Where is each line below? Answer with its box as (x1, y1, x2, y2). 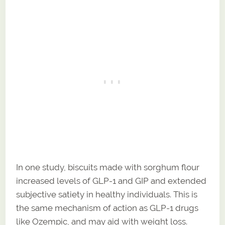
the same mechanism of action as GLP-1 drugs (16, 202, 199, 213)
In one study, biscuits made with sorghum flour (16, 162, 200, 172)
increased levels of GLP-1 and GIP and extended (16, 175, 207, 186)
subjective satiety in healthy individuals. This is (16, 189, 198, 199)
